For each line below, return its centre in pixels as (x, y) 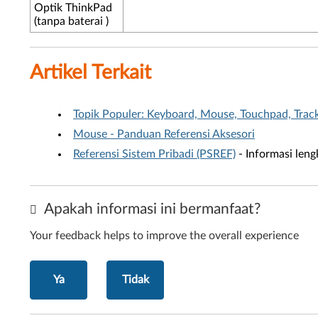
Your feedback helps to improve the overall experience (164, 236)
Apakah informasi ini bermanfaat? (150, 209)
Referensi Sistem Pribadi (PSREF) (154, 154)
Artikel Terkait (91, 72)
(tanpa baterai (68, 21)
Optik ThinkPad (73, 8)
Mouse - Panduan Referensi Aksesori (164, 134)
